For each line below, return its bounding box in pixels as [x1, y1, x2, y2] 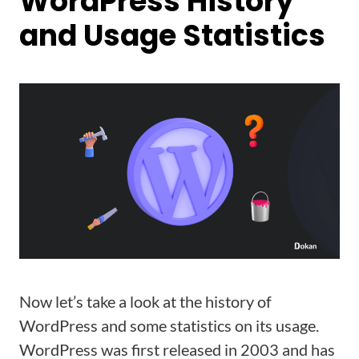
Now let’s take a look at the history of [19, 292, 272, 311]
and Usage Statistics [19, 15, 325, 56]
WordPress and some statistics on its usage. [19, 316, 319, 335]
